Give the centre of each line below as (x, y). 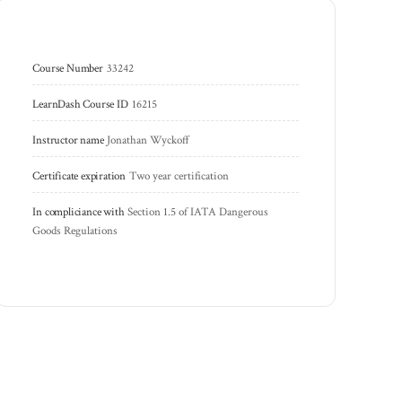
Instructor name (68, 140)
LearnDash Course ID (80, 104)
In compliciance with (79, 212)
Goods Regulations (75, 231)
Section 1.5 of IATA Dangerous (200, 212)
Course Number (68, 68)
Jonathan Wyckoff (149, 140)
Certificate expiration (79, 176)
